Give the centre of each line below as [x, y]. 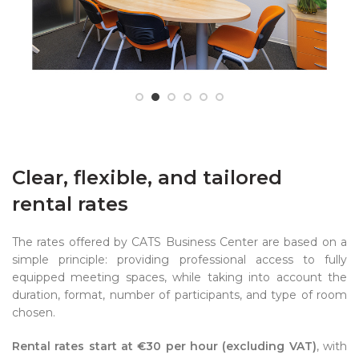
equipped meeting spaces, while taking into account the [179, 278]
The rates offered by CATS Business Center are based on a [179, 242]
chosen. [34, 313]
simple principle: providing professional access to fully [179, 260]
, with [332, 347]
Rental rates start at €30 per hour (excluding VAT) [164, 347]
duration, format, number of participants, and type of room [179, 295]
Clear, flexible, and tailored [147, 178]
